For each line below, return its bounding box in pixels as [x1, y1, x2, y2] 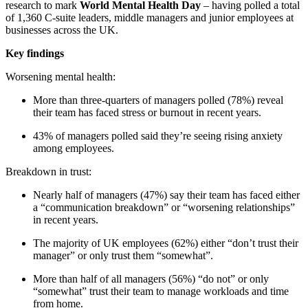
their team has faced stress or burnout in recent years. [33, 107, 261, 119]
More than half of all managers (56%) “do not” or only [33, 273, 269, 285]
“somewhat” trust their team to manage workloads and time [33, 285, 289, 298]
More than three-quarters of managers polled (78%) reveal [33, 94, 283, 107]
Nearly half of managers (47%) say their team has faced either [33, 189, 300, 201]
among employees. [33, 142, 114, 155]
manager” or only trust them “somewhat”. [33, 250, 213, 262]
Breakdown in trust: [5, 166, 91, 178]
